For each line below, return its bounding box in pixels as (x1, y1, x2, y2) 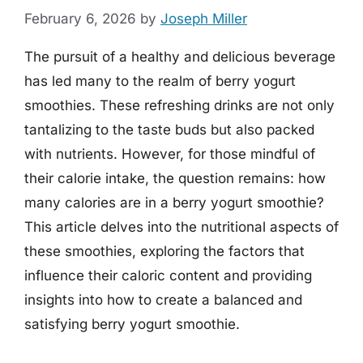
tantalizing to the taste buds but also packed (24, 121, 314, 138)
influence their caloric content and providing (24, 267, 312, 284)
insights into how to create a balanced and (24, 291, 302, 308)
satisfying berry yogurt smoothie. (24, 315, 240, 332)
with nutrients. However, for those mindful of (24, 145, 315, 162)
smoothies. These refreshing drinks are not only (24, 96, 335, 113)
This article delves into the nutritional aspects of (24, 218, 339, 235)
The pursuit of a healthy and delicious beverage (24, 48, 335, 65)
